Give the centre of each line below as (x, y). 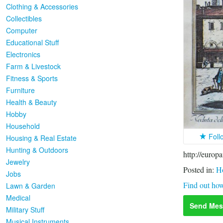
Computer (22, 30)
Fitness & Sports (32, 78)
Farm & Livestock (33, 66)
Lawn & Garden (31, 186)
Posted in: (199, 170)
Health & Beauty (31, 102)
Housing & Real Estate (41, 138)
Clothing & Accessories (42, 6)
